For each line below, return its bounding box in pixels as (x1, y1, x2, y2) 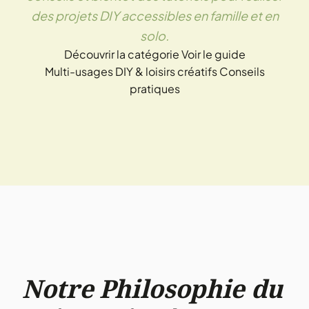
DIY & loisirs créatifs (114, 64, 217, 79)
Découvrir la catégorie (63, 47, 179, 61)
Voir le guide (181, 47, 246, 61)
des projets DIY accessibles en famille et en (30, 8, 279, 23)
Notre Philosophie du (22, 272, 283, 306)
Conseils (219, 64, 265, 79)
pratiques (129, 81, 180, 96)
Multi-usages (44, 64, 113, 79)
